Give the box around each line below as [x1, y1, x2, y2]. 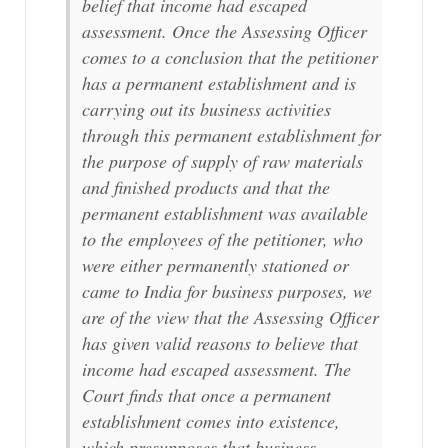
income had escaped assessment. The [82, 357, 351, 382]
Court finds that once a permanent [82, 383, 331, 408]
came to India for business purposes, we [82, 279, 372, 304]
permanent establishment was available [82, 201, 368, 226]
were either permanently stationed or [82, 253, 349, 278]
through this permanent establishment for [82, 123, 381, 148]
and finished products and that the [82, 175, 330, 200]
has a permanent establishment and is [82, 71, 356, 96]
